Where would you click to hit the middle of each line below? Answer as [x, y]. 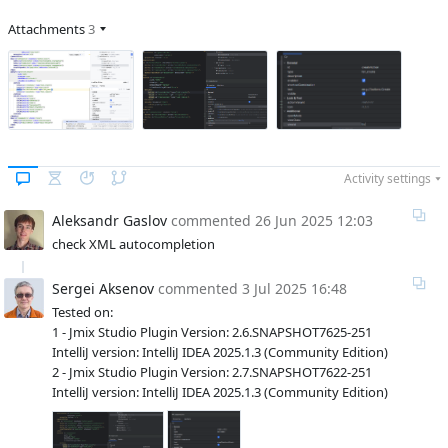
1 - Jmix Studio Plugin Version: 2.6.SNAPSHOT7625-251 [212, 332]
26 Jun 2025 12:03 [314, 221]
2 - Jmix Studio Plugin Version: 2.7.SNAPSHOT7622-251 [212, 372]
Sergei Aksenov [105, 289]
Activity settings [387, 179]
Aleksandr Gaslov [111, 221]
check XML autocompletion [133, 244]
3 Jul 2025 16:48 [294, 289]
